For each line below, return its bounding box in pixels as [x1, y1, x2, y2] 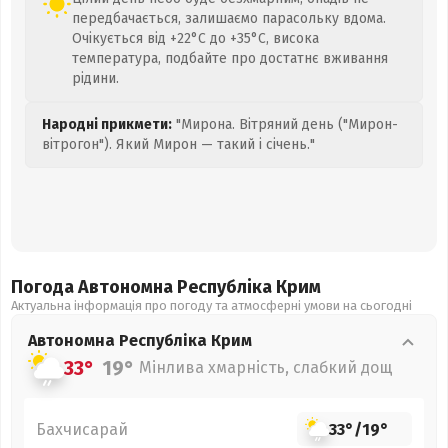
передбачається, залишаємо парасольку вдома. [72, 10, 386, 27]
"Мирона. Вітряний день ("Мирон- [172, 116, 398, 133]
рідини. [72, 70, 119, 87]
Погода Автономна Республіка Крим [11, 276, 321, 298]
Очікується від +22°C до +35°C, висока [72, 30, 319, 47]
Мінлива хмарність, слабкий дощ [139, 358, 393, 377]
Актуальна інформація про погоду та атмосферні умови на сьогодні [11, 298, 412, 313]
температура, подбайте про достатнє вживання [72, 50, 388, 67]
